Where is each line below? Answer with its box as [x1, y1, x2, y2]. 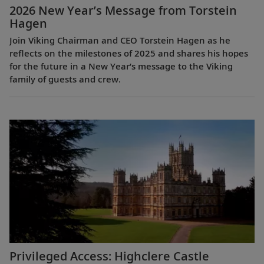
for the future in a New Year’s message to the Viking [9, 60, 233, 72]
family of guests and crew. [9, 73, 121, 85]
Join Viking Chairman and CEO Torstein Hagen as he [9, 34, 230, 46]
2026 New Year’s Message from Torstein [9, 2, 237, 18]
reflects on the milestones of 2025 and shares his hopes [9, 47, 248, 59]
